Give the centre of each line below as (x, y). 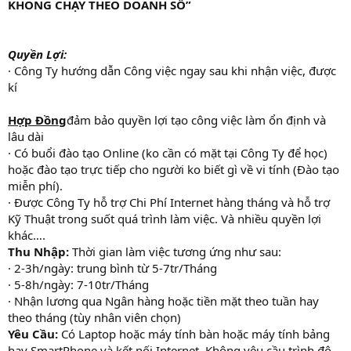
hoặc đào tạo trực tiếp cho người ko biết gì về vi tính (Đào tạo (174, 169)
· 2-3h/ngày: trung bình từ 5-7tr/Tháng (112, 268)
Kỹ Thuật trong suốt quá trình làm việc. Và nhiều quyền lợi (165, 218)
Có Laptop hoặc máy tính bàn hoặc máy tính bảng (194, 333)
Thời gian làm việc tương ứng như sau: (175, 251)
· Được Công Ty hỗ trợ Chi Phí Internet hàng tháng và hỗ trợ (169, 202)
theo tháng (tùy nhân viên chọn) (94, 317)
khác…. (27, 235)
